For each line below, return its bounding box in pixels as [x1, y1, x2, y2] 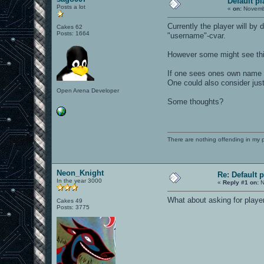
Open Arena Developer [57, 87, 120, 94]
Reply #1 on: [223, 179, 259, 186]
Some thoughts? [167, 97, 224, 106]
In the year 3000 [57, 177, 103, 184]
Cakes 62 [57, 23, 83, 30]
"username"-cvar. [167, 31, 226, 40]
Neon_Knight [57, 168, 104, 177]
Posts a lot [57, 3, 86, 10]
